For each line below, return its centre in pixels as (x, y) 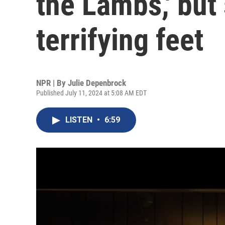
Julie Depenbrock (97, 83)
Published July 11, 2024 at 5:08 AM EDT (91, 93)
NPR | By (52, 83)
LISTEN (80, 120)
